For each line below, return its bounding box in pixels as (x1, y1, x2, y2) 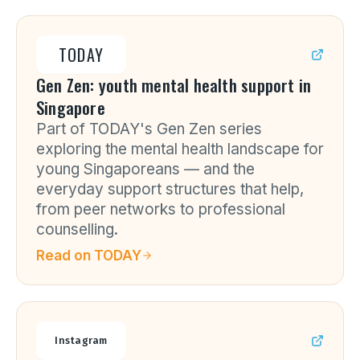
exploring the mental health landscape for (36, 140, 324, 158)
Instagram (55, 334, 108, 346)
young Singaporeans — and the (36, 160, 255, 178)
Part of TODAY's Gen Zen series (36, 120, 262, 138)
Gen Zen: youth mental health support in (36, 72, 312, 97)
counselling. (36, 220, 118, 239)
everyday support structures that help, (36, 180, 304, 198)
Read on (36, 247, 94, 264)
